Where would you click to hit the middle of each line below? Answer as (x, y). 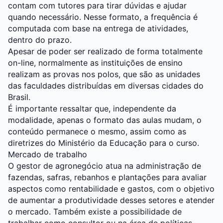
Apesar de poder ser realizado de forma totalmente (105, 52)
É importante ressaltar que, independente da (92, 109)
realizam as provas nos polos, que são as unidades (104, 74)
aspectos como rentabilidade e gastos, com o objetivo (111, 189)
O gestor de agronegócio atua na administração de (105, 166)
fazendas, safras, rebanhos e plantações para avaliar (107, 177)
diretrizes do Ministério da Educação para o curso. (104, 143)
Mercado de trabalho (48, 155)
